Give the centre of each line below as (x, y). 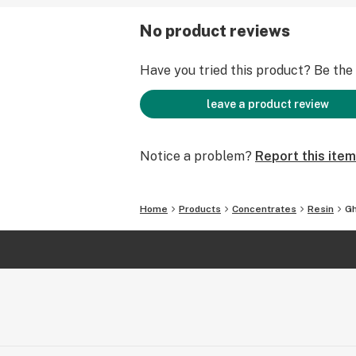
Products (200, 209)
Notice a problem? (196, 156)
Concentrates (264, 209)
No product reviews (215, 31)
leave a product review (268, 104)
